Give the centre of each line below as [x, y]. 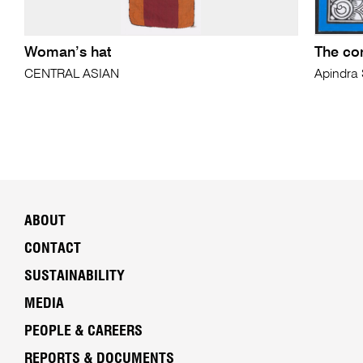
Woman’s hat [67, 53]
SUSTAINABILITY [74, 277]
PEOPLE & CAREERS [83, 332]
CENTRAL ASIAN [71, 75]
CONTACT [52, 249]
